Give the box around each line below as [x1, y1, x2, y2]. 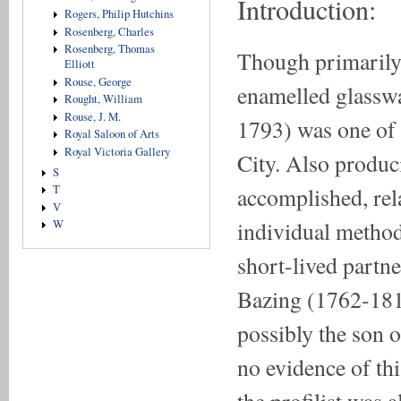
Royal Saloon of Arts [64, 126, 159, 142]
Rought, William [64, 91, 142, 107]
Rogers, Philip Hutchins [64, 5, 174, 21]
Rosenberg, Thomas [64, 41, 155, 57]
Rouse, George [64, 73, 132, 90]
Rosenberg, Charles [64, 23, 154, 39]
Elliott [64, 56, 95, 73]
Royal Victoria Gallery [64, 143, 170, 159]
